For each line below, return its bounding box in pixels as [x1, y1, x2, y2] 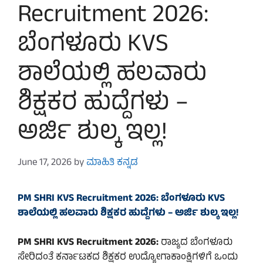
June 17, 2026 [18, 154, 72, 171]
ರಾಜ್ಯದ [161, 235, 188, 252]
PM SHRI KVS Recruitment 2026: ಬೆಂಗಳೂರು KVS [18, 190, 225, 207]
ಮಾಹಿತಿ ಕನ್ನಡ [86, 154, 138, 171]
